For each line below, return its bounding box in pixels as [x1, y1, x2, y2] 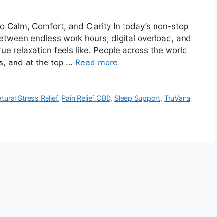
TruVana [164, 94, 191, 103]
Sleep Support [114, 94, 161, 103]
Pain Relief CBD [62, 94, 111, 103]
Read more [75, 58, 118, 68]
